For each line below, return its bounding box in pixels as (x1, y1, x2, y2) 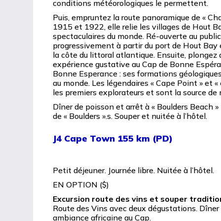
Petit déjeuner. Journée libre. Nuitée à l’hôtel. (53, 165, 215, 175)
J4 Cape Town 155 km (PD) (53, 132, 173, 144)
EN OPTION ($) (53, 179, 110, 189)
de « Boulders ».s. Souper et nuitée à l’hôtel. (53, 110, 208, 121)
